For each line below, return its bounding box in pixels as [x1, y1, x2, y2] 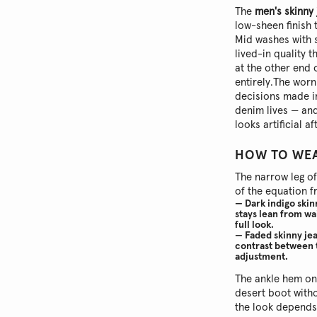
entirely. [235, 77, 274, 88]
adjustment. [235, 252, 289, 262]
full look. [235, 220, 275, 230]
